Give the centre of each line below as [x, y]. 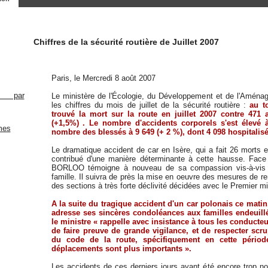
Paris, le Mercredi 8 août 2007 [103, 78]
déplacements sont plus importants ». [121, 249]
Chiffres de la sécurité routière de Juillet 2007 [126, 42]
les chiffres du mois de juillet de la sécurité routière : [150, 105]
